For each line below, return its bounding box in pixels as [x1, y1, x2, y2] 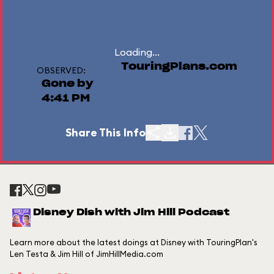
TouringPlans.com [121, 62, 237, 72]
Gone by [42, 79, 94, 89]
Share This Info [65, 125, 146, 139]
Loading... [114, 46, 160, 58]
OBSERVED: [37, 65, 86, 76]
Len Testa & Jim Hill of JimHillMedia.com [10, 249, 163, 259]
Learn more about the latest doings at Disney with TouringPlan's [10, 237, 257, 247]
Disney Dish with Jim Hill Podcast [33, 208, 229, 217]
